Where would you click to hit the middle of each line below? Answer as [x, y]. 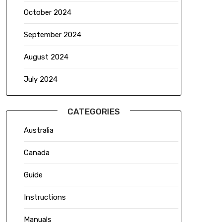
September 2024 [52, 35]
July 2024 [40, 80]
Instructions [45, 197]
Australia [38, 131]
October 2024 [47, 13]
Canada [36, 153]
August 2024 [46, 57]
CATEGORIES [93, 112]
